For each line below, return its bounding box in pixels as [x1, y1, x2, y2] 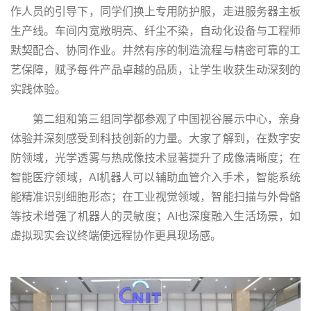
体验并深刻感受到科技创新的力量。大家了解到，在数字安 [10, 132, 301, 144]
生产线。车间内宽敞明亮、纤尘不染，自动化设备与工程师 [10, 24, 301, 37]
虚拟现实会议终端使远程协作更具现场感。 [10, 229, 221, 242]
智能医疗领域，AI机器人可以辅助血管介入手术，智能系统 [10, 171, 301, 183]
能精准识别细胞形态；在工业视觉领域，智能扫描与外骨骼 [10, 190, 301, 203]
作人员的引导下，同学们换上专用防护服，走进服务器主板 [10, 5, 301, 17]
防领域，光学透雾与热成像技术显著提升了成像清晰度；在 [10, 151, 301, 164]
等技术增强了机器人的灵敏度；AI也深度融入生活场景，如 [10, 210, 301, 222]
